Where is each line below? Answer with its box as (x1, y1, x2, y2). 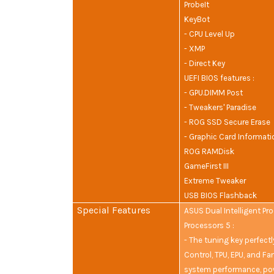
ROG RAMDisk (184, 147, 235, 157)
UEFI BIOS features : (184, 73, 255, 83)
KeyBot (184, 15, 210, 24)
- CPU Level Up (184, 29, 235, 39)
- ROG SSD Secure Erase (184, 117, 271, 127)
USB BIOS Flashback (184, 191, 257, 201)
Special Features (77, 204, 151, 217)
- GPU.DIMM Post (184, 88, 243, 98)
